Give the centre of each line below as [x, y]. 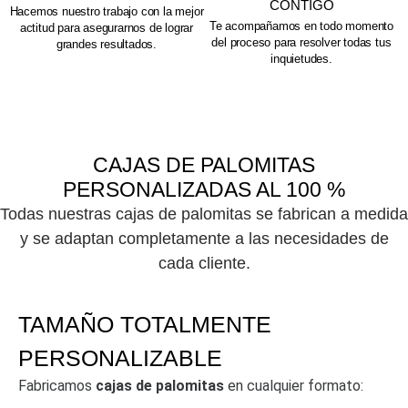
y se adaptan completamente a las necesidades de [204, 239]
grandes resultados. [107, 44]
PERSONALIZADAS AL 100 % [204, 190]
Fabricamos [57, 385]
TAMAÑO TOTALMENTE [145, 324]
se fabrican [296, 214]
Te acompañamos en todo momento [301, 25]
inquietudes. [301, 58]
